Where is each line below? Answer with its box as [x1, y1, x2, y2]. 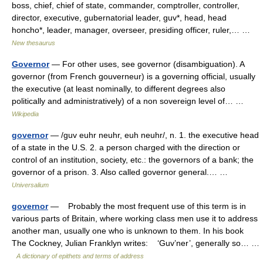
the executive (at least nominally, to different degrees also [12, 84, 225, 93]
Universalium [12, 181, 49, 188]
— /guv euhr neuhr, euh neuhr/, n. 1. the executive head [48, 130, 259, 140]
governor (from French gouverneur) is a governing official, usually [12, 72, 255, 81]
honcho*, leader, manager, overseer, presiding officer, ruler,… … [12, 25, 255, 35]
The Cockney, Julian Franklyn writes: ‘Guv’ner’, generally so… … [12, 238, 259, 248]
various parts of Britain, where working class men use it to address [12, 214, 258, 223]
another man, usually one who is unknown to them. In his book [12, 226, 244, 235]
